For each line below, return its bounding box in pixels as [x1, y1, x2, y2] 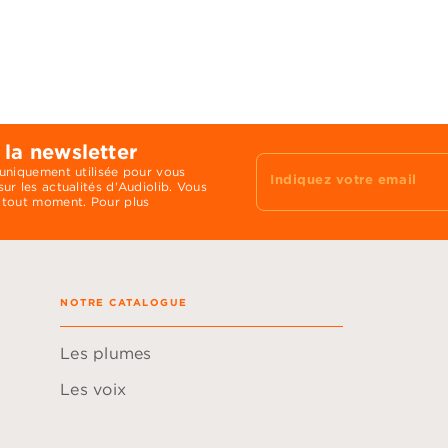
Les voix [60, 379, 127, 400]
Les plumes [60, 343, 152, 364]
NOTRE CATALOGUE [60, 295, 188, 310]
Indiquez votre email [270, 169, 417, 188]
